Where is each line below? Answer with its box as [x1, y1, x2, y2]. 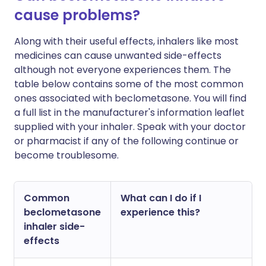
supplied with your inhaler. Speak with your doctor [14, 120, 246, 134]
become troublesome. [14, 148, 119, 162]
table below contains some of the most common [14, 77, 243, 91]
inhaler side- [24, 220, 85, 233]
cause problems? [14, 5, 140, 25]
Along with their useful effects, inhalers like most [14, 34, 239, 48]
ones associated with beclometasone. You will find [14, 91, 246, 105]
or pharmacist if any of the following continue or [14, 134, 239, 148]
